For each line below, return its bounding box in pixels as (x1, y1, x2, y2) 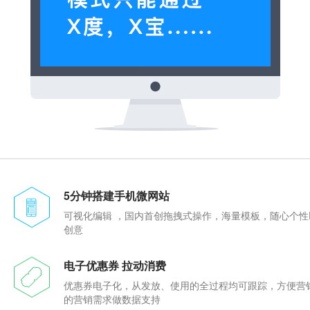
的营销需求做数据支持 (64, 292, 161, 306)
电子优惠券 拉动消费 (64, 257, 166, 273)
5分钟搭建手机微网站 (64, 188, 170, 203)
